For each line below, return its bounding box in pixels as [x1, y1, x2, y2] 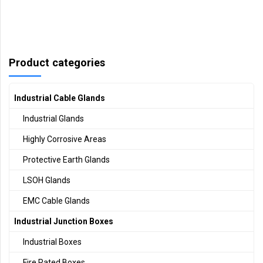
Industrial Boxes [23, 237, 82, 247]
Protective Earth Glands [23, 155, 110, 165]
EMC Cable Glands [23, 196, 90, 206]
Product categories [9, 56, 105, 69]
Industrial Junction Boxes [14, 217, 113, 227]
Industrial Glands [23, 114, 84, 124]
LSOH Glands [23, 176, 70, 186]
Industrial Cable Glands [14, 93, 105, 103]
